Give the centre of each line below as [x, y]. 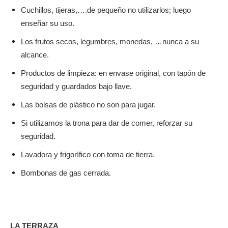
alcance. [35, 55]
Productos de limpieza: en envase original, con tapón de [113, 73]
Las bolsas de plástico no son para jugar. [88, 105]
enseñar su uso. [48, 23]
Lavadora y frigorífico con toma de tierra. [88, 155]
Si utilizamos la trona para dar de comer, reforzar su [107, 123]
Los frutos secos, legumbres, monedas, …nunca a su [110, 42]
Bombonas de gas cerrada [65, 173]
